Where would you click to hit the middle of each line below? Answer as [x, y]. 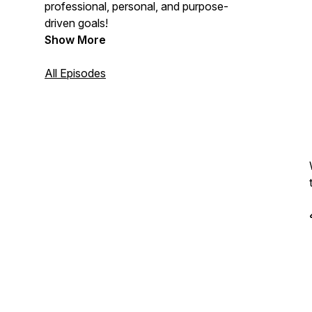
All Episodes [75, 73]
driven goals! [76, 23]
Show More [75, 40]
